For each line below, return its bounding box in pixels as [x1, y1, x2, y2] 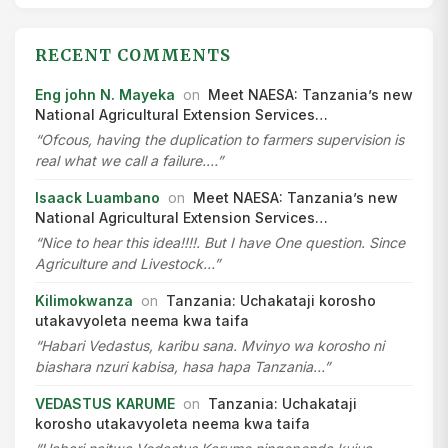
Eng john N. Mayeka [35, 86, 175, 104]
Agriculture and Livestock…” [35, 255, 220, 273]
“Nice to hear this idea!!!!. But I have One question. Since [35, 234, 405, 252]
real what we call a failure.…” [35, 152, 223, 170]
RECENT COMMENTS [35, 45, 231, 66]
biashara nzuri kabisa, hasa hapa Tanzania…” [35, 358, 330, 376]
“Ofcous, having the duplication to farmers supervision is [35, 131, 404, 149]
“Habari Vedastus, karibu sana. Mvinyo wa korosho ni [35, 337, 384, 355]
